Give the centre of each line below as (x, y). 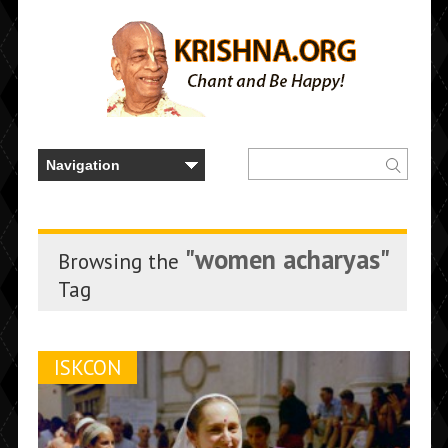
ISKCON (87, 367)
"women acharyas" (287, 259)
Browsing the (121, 261)
